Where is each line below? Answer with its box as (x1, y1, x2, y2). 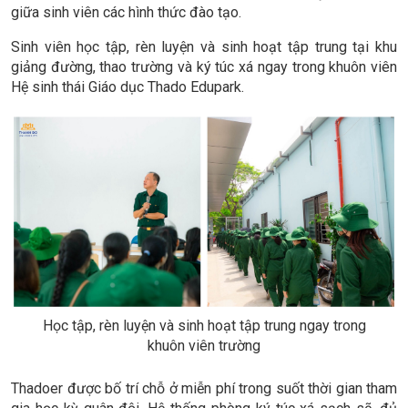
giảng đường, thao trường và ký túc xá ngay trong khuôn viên (11, 58, 397, 76)
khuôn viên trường (148, 336, 260, 354)
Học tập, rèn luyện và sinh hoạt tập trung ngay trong (42, 316, 366, 334)
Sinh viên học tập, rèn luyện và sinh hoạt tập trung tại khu (11, 38, 397, 56)
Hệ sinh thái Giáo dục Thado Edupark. (11, 78, 248, 97)
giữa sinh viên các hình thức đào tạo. (11, 4, 241, 22)
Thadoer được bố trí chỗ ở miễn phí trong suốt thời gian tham (11, 379, 397, 397)
